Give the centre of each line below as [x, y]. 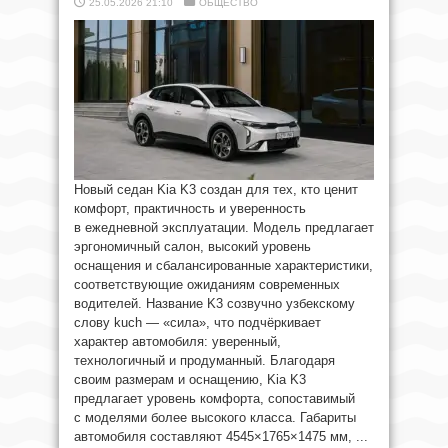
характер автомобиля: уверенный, [177, 341]
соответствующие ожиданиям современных [207, 284]
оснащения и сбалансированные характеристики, [223, 265]
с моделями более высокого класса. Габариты [215, 417]
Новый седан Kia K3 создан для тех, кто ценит [216, 189]
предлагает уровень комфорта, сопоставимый [214, 398]
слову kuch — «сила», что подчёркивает [197, 322]
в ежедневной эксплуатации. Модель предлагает [224, 227]
